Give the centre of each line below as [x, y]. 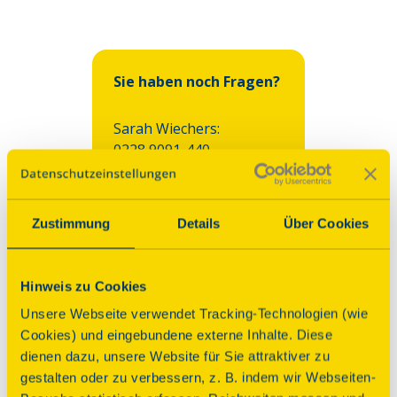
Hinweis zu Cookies [84, 285]
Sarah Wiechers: [167, 129]
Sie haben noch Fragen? [197, 82]
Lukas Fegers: [159, 257]
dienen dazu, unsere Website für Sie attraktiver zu [175, 356]
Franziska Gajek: [167, 193]
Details [198, 222]
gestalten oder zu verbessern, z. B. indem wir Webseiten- [198, 378]
